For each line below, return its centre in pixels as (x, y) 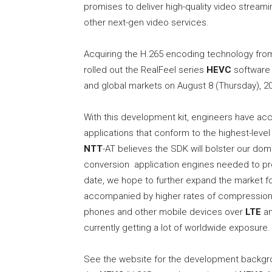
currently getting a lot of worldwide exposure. (177, 228)
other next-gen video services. (146, 23)
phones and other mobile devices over (165, 212)
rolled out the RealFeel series (145, 70)
